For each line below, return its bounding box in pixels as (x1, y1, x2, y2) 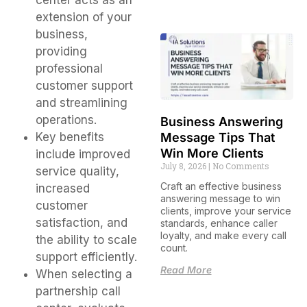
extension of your (36, 10, 132, 25)
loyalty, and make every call (160, 229, 286, 241)
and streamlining (36, 96, 127, 110)
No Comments (210, 160, 269, 171)
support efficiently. (36, 250, 137, 265)
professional (36, 62, 103, 76)
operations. (36, 113, 97, 127)
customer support (36, 79, 133, 93)
